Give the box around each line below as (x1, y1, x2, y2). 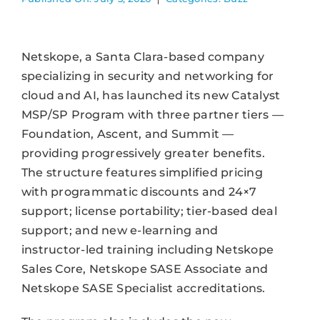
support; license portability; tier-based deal (21, 204, 277, 218)
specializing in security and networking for (21, 69, 274, 83)
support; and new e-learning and (21, 223, 219, 237)
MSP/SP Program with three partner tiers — (21, 107, 284, 121)
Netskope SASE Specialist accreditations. (21, 281, 266, 295)
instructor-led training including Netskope (21, 242, 274, 256)
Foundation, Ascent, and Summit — (21, 126, 234, 141)
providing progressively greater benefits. (21, 146, 265, 160)
